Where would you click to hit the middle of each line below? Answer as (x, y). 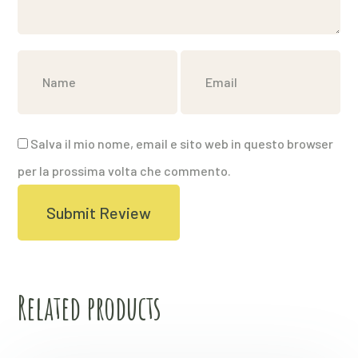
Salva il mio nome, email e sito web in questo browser (182, 144)
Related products (90, 308)
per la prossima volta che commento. (125, 171)
